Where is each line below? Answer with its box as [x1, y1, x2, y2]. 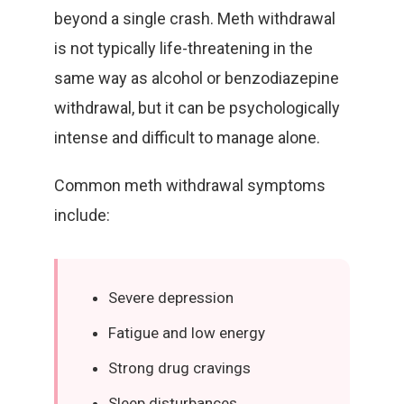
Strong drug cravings [108, 359, 251, 377]
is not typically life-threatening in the [54, 39, 313, 58]
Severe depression [108, 289, 234, 307]
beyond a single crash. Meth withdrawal [54, 9, 335, 28]
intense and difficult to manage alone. [54, 128, 320, 147]
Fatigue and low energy [108, 324, 265, 342]
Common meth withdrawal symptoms [54, 176, 326, 195]
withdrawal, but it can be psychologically [54, 98, 340, 117]
